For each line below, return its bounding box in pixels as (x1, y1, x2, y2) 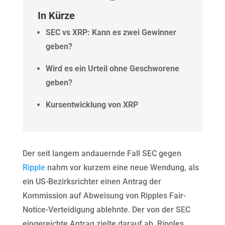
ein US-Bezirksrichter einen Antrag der (22, 176, 161, 186)
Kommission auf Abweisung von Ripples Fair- (22, 190, 186, 200)
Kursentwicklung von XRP (45, 99, 138, 109)
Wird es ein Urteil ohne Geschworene (45, 63, 179, 73)
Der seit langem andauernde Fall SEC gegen (22, 148, 181, 158)
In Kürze (37, 9, 75, 22)
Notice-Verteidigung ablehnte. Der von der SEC (22, 204, 190, 214)
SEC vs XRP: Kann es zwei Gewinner (45, 27, 176, 37)
